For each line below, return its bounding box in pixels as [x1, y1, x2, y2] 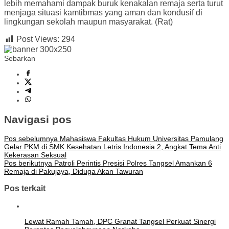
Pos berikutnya [4, 158, 52, 167]
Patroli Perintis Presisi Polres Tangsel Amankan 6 [52, 158, 212, 167]
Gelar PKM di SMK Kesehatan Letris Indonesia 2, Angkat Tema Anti [4, 142, 221, 151]
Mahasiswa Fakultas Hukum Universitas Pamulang [58, 134, 223, 143]
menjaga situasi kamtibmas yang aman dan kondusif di [4, 8, 202, 17]
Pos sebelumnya [4, 134, 58, 143]
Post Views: [16, 35, 59, 44]
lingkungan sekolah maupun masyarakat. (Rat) [4, 17, 173, 27]
